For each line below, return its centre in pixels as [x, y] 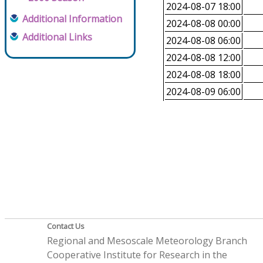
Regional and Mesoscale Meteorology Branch [147, 241]
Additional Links [57, 37]
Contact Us [66, 226]
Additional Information [72, 19]
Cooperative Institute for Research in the [137, 255]
